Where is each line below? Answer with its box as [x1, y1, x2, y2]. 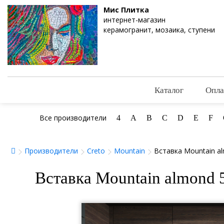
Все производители [39, 113, 106, 123]
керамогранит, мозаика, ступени [103, 25, 215, 34]
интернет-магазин [103, 15, 165, 24]
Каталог [154, 84, 183, 96]
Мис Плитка [103, 5, 149, 14]
